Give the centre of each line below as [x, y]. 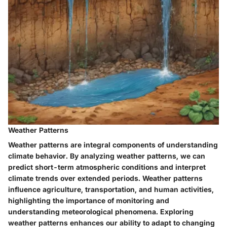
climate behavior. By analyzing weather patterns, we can [107, 156]
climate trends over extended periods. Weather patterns [105, 178]
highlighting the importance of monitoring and [89, 201]
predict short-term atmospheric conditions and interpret [107, 167]
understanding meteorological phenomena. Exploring [101, 212]
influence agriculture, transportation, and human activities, [111, 190]
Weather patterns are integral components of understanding [113, 145]
